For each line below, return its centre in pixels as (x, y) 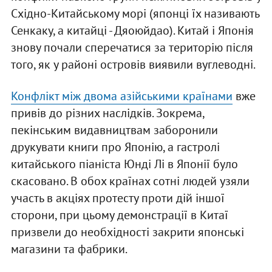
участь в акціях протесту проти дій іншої (117, 198)
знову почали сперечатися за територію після (132, 48)
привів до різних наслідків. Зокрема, (107, 113)
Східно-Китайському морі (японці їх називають (135, 14)
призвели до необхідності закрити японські (127, 232)
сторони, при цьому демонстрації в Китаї (119, 215)
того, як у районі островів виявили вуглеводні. (133, 65)
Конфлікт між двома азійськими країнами (121, 96)
